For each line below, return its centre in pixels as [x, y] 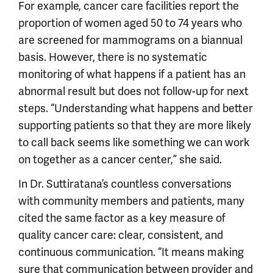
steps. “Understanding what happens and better [136, 108]
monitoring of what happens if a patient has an [132, 74]
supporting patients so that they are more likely [135, 125]
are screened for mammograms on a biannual [130, 40]
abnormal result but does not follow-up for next [133, 91]
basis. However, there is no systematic [113, 57]
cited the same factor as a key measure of [122, 218]
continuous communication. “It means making [131, 252]
